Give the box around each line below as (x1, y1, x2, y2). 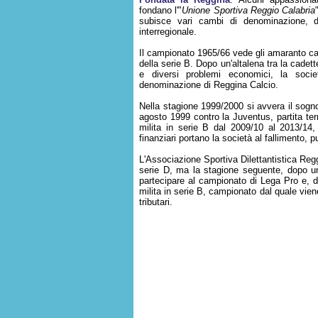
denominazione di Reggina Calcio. (139, 79, 278, 90)
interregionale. (139, 26, 197, 37)
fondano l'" (139, 5, 182, 16)
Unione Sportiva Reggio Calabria (182, 5, 316, 16)
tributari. (139, 197, 172, 207)
